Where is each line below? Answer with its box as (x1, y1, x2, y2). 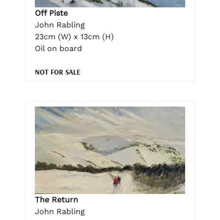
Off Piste (35, 8, 68, 18)
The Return (35, 194, 78, 204)
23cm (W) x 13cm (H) (35, 32, 114, 42)
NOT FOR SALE (35, 67, 81, 77)
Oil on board (35, 44, 82, 54)
